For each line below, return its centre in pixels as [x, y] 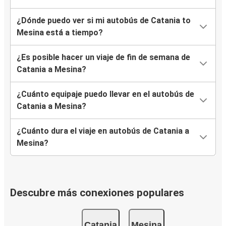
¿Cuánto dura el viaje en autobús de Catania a [103, 131]
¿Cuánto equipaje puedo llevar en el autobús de [105, 94]
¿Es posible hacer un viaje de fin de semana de [103, 58]
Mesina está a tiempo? [60, 33]
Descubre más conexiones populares [97, 193]
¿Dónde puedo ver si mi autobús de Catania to [104, 21]
